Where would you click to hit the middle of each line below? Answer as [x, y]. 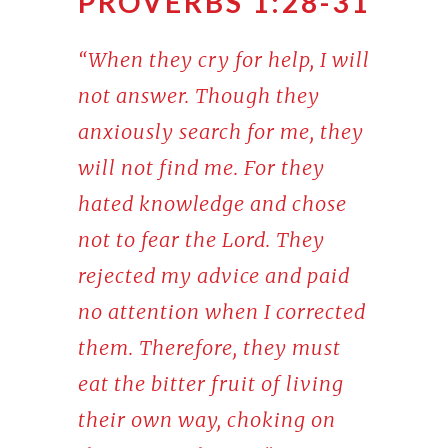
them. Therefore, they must [209, 348]
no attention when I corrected [221, 312]
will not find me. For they [201, 168]
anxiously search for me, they [220, 132]
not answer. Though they [198, 96]
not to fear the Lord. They [201, 240]
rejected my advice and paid [213, 276]
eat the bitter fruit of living [210, 384]
